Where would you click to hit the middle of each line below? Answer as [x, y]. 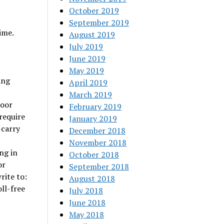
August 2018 [92, 178]
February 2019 [95, 106]
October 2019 [94, 10]
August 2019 [92, 34]
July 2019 [86, 46]
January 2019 [93, 118]
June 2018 [87, 202]
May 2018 [87, 214]
